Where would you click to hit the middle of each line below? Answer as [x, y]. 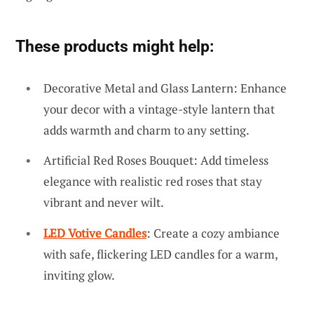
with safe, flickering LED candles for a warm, [161, 254]
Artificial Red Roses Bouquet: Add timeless [156, 161]
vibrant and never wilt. [104, 203]
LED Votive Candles [95, 233]
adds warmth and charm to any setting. [146, 130]
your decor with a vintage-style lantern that [159, 109]
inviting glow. [79, 275]
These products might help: [115, 46]
